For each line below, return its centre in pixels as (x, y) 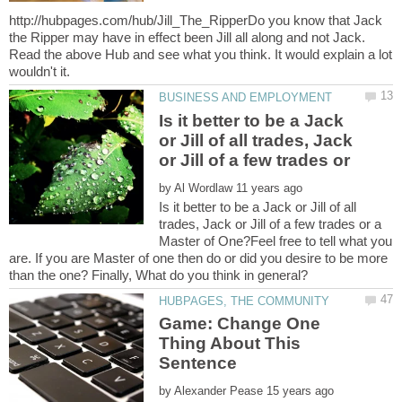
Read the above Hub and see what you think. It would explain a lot (201, 55)
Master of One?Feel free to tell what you (276, 240)
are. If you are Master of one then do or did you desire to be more (198, 258)
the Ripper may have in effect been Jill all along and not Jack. (187, 38)
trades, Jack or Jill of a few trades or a (271, 223)
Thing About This (230, 344)
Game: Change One (240, 324)
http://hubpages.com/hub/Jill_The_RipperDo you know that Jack (196, 21)
